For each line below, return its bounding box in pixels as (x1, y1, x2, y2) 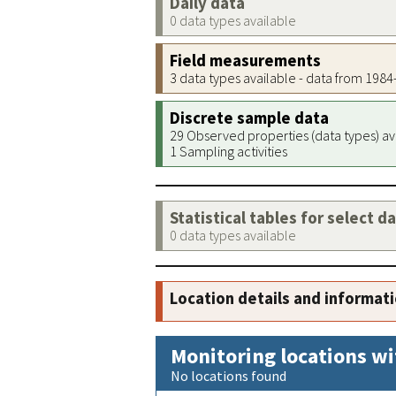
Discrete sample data (170, 108, 329, 128)
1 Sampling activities (170, 142, 287, 160)
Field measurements (170, 50, 321, 71)
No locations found (171, 367, 286, 385)
